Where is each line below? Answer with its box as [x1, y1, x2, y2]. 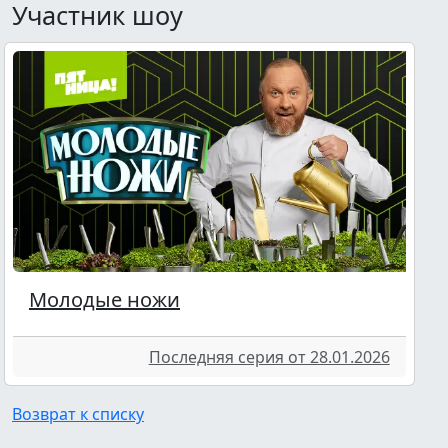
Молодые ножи [29, 285, 180, 313]
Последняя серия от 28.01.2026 [148, 345, 390, 368]
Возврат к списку [12, 402, 144, 425]
